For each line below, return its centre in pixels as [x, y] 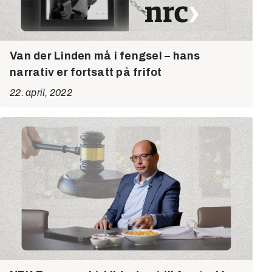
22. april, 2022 [41, 92]
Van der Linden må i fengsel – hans [105, 56]
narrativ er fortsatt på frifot [86, 72]
